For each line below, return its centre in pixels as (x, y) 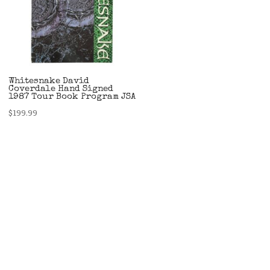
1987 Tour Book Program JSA (72, 97)
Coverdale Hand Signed (61, 89)
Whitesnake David (49, 81)
